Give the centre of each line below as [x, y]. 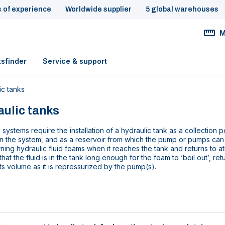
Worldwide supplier [98, 9]
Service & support [75, 61]
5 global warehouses [182, 9]
